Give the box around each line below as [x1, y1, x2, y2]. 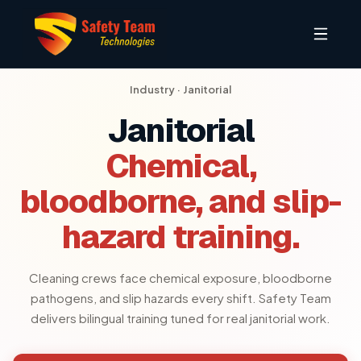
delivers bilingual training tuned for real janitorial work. [31, 310, 330, 326]
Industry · [130, 83, 183, 96]
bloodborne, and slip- [20, 180, 341, 222]
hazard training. [62, 216, 299, 258]
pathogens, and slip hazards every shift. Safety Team [30, 290, 331, 305]
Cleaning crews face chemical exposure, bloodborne [29, 270, 332, 285]
